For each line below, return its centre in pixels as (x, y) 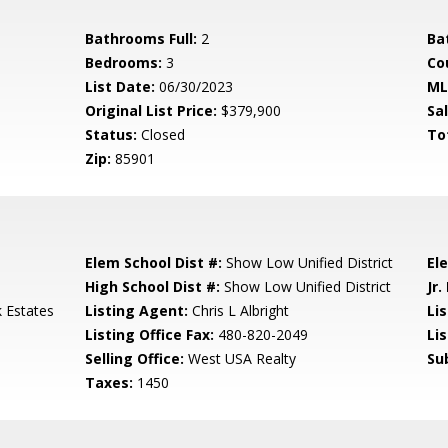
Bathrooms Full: (141, 38)
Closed (161, 134)
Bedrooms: (124, 62)
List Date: (120, 86)
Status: (111, 134)
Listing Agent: (137, 310)
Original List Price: (151, 110)
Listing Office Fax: (150, 334)
